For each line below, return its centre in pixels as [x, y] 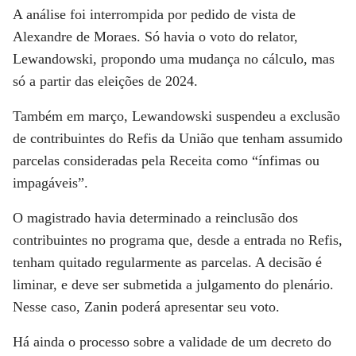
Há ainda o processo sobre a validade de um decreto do [172, 342]
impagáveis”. [50, 183]
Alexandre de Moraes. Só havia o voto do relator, [155, 37]
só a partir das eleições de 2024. [105, 81]
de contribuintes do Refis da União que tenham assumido [178, 138]
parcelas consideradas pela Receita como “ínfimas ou [166, 161]
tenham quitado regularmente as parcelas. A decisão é [167, 262]
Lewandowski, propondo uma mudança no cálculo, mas [174, 59]
